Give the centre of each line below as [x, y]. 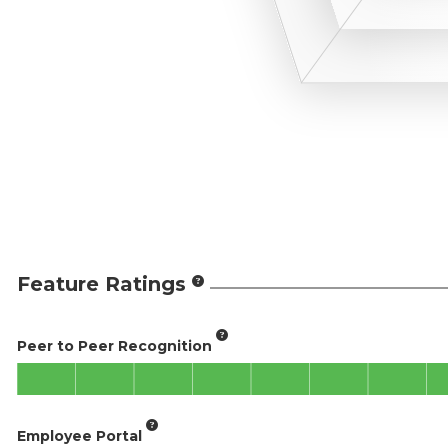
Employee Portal [79, 435]
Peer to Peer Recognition [114, 345]
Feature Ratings [101, 284]
